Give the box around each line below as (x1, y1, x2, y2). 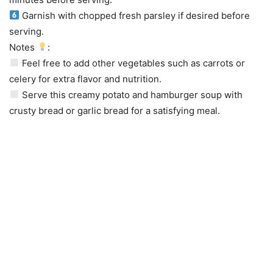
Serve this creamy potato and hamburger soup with (19, 88, 243, 101)
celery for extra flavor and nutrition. (9, 73, 161, 85)
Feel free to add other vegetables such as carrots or (19, 57, 246, 69)
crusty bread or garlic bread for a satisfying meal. (9, 104, 220, 116)
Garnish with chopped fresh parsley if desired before (19, 9, 250, 21)
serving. (9, 25, 44, 37)
